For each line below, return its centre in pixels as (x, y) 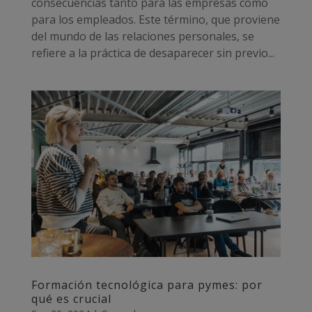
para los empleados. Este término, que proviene (155, 19)
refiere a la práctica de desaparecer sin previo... (153, 53)
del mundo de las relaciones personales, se (142, 36)
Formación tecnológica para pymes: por (147, 284)
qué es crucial (71, 298)
